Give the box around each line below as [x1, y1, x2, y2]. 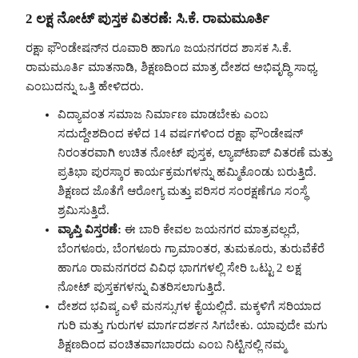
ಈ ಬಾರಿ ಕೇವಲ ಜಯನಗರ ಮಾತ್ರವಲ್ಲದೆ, [121, 222, 300, 236]
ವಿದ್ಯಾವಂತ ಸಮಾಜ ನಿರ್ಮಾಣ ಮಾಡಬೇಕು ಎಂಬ [58, 107, 268, 121]
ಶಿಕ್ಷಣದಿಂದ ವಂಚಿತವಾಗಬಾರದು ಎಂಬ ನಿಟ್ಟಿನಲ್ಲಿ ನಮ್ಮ [58, 337, 286, 351]
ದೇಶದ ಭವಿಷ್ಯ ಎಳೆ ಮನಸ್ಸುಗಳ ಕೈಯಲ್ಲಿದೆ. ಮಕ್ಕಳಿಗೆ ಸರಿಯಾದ [58, 299, 321, 312]
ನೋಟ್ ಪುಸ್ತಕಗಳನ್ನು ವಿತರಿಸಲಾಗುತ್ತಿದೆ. [58, 280, 225, 293]
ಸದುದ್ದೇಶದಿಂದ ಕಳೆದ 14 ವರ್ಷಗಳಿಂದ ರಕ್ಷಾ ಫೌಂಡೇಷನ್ [58, 126, 303, 140]
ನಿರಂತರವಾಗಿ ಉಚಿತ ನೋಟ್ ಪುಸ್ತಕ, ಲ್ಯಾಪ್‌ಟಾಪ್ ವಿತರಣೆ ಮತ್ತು [58, 145, 332, 159]
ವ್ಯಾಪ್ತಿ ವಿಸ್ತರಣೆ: [58, 222, 121, 236]
